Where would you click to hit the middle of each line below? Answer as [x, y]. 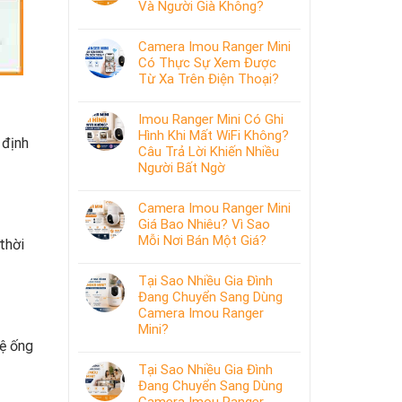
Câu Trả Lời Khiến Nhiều [209, 152]
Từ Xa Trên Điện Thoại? [209, 79]
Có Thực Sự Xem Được [207, 63]
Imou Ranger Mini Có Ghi [211, 119]
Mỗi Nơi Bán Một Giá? [202, 240]
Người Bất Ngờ [182, 168]
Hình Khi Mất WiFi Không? [214, 135]
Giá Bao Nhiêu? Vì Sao [204, 224]
